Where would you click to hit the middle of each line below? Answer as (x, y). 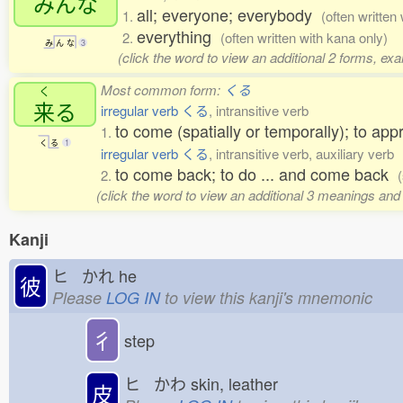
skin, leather (239, 383)
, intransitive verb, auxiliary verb (301, 153)
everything (179, 36)
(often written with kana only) (304, 37)
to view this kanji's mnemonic (266, 297)
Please (79, 297)
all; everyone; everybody (229, 14)
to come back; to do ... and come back (256, 174)
